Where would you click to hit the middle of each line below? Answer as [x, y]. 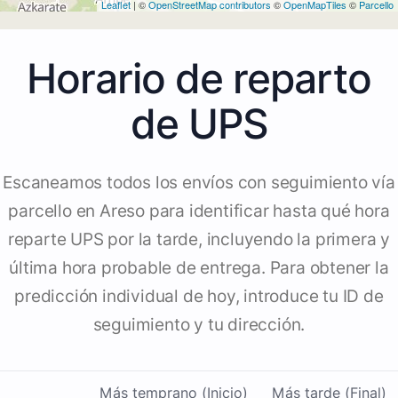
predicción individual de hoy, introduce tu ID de [199, 297]
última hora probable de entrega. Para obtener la [199, 268]
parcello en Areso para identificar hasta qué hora [199, 211]
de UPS [199, 124]
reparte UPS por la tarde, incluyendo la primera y [199, 240]
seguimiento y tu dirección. [199, 325]
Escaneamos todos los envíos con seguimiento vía [199, 183]
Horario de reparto [199, 79]
